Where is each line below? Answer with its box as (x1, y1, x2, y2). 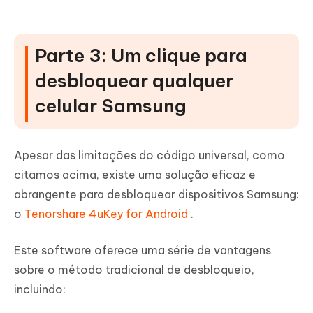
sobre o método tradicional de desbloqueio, (14, 263, 254, 277)
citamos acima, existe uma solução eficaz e (14, 168, 256, 182)
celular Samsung (35, 94, 187, 118)
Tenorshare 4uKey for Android (24, 207, 191, 221)
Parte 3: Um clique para (35, 44, 247, 68)
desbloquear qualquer (35, 69, 233, 93)
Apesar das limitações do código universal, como (14, 148, 285, 163)
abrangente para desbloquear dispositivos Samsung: (14, 187, 299, 202)
